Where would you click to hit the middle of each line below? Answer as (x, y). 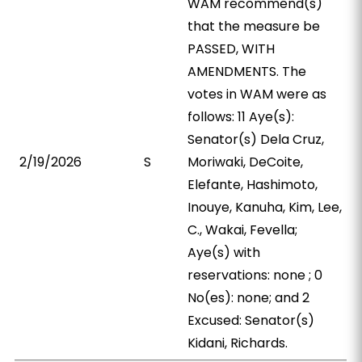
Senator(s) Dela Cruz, (256, 139)
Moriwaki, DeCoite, (246, 162)
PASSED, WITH (232, 49)
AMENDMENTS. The (247, 72)
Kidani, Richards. (238, 343)
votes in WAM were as (257, 94)
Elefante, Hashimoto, (253, 185)
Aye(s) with (224, 253)
